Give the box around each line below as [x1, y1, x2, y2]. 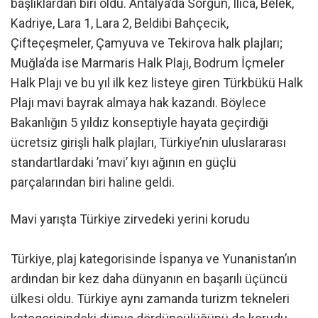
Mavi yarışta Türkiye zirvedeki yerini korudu [11, 211, 250, 226]
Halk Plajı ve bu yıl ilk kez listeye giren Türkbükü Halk [11, 75, 303, 91]
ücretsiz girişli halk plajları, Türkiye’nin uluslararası [11, 135, 286, 150]
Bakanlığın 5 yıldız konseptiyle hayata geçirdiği [11, 115, 268, 131]
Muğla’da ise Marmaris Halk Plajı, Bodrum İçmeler [11, 55, 285, 71]
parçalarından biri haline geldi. [11, 175, 175, 190]
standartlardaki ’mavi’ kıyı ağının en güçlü [11, 155, 236, 170]
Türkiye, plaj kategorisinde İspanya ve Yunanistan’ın [11, 251, 297, 266]
